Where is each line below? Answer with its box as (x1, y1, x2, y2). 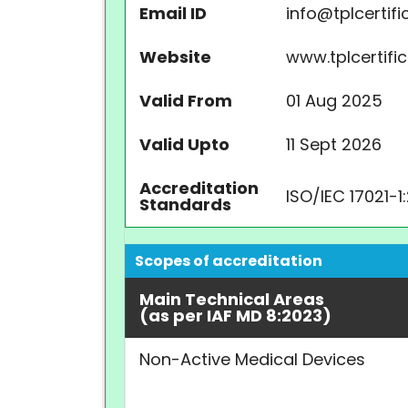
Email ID (139, 2, 207, 25)
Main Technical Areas (139, 288, 324, 311)
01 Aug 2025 (286, 89, 382, 112)
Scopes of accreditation (135, 250, 322, 271)
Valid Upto (139, 133, 229, 156)
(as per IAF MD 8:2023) (139, 304, 331, 327)
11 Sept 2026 (286, 133, 382, 156)
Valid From (139, 89, 232, 112)
